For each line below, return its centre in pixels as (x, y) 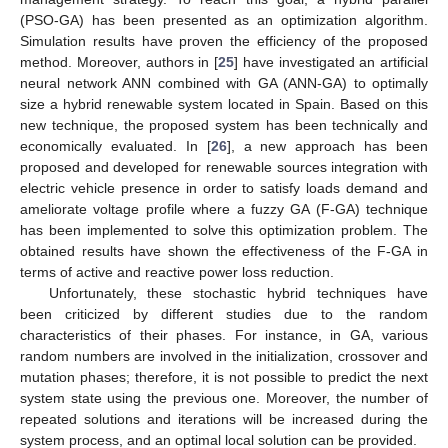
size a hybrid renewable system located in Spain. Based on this (224, 104)
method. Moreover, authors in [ (119, 62)
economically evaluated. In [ (115, 146)
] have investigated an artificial (331, 62)
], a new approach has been (327, 146)
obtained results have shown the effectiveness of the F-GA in (224, 251)
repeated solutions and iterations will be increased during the (224, 419)
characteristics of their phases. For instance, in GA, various (224, 335)
